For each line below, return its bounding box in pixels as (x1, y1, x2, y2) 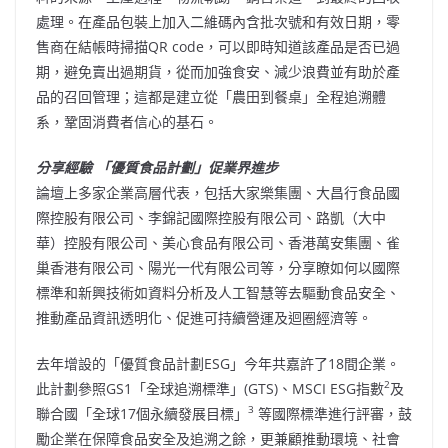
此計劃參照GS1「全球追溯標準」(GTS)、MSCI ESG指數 (36, 378, 384, 398)
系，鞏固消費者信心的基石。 (36, 111, 218, 131)
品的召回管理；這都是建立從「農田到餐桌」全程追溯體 (36, 86, 386, 106)
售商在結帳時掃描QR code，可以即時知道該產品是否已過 (36, 36, 400, 56)
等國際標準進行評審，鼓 (254, 403, 412, 423)
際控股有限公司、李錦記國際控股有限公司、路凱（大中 (36, 207, 386, 227)
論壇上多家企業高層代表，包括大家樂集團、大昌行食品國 (36, 182, 400, 202)
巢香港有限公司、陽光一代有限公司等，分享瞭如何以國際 (36, 257, 400, 277)
